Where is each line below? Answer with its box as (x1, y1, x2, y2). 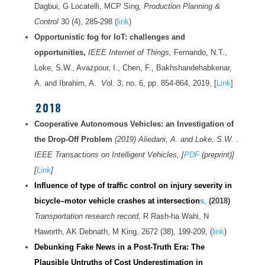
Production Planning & (143, 2, 220, 11)
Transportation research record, (34, 212, 143, 221)
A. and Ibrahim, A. (34, 79, 99, 88)
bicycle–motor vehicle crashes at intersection (34, 196, 200, 206)
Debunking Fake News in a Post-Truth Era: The (34, 243, 205, 252)
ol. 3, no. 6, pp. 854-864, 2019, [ (106, 79, 216, 88)
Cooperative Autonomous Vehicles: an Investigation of (34, 119, 234, 129)
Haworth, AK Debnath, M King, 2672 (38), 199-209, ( (34, 227, 212, 237)
